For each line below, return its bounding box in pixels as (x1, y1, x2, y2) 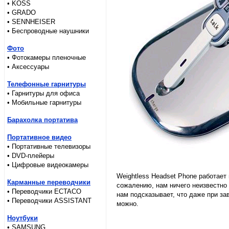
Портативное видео (7, 133, 72, 141)
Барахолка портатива (7, 116, 78, 124)
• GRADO (7, 9, 36, 16)
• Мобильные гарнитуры (7, 99, 81, 106)
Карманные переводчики (7, 178, 90, 186)
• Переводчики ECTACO (7, 188, 81, 195)
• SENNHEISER (7, 18, 55, 26)
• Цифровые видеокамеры (7, 161, 88, 169)
